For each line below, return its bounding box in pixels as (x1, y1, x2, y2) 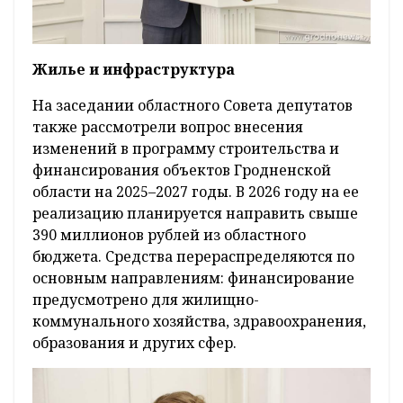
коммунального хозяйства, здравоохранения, (32, 310, 366, 331)
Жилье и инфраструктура (32, 58, 235, 79)
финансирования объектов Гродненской (32, 159, 331, 180)
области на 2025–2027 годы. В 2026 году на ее (32, 181, 359, 201)
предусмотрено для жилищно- (32, 289, 259, 309)
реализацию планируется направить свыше (32, 202, 358, 223)
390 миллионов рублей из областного (32, 224, 306, 245)
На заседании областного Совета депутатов (32, 94, 353, 115)
